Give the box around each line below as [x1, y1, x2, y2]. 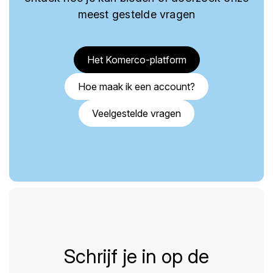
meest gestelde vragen [77, 8, 196, 21]
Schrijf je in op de [64, 244, 209, 268]
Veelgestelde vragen [92, 107, 181, 119]
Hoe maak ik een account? [78, 80, 195, 93]
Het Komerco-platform [87, 54, 186, 66]
